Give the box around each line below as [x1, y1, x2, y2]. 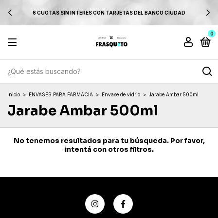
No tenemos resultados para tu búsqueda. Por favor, [13, 136, 205, 145]
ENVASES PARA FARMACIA [29, 91, 93, 97]
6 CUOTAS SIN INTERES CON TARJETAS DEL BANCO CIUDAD [33, 10, 185, 16]
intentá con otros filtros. [64, 145, 154, 154]
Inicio [7, 91, 20, 97]
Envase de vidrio [102, 91, 140, 97]
